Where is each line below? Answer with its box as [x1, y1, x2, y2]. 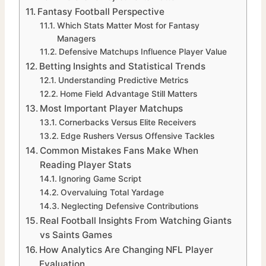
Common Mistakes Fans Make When [40, 145, 199, 157]
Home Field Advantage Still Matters [59, 89, 197, 99]
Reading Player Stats [40, 159, 132, 171]
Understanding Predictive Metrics [58, 75, 188, 85]
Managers [56, 34, 96, 44]
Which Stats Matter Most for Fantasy [56, 21, 199, 31]
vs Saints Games [40, 229, 113, 241]
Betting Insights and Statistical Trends [39, 61, 206, 72]
